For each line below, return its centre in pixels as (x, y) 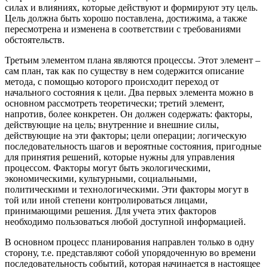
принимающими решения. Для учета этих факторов (111, 211)
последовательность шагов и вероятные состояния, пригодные (133, 147)
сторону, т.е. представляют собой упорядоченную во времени (130, 253)
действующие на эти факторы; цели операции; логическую (126, 136)
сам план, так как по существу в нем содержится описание (124, 71)
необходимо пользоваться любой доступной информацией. (125, 222)
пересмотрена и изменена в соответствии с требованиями (123, 29)
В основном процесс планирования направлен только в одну (130, 242)
